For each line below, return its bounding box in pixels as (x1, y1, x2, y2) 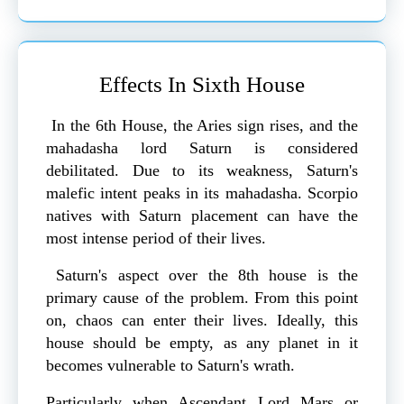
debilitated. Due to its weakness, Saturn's (46, 161, 358, 180)
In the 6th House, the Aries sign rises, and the (46, 116, 358, 135)
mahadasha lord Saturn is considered (46, 139, 358, 158)
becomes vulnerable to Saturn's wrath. (46, 356, 295, 375)
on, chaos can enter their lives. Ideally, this (46, 311, 358, 330)
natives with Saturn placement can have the (46, 207, 358, 225)
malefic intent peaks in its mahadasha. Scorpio (46, 184, 358, 203)
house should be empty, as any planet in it (46, 334, 358, 353)
